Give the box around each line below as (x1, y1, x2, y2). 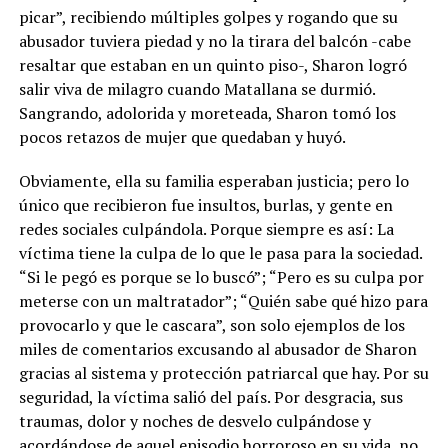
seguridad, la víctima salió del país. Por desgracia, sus (18, 385, 403, 408)
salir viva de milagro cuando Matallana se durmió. (18, 77, 375, 100)
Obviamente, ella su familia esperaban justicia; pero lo (18, 169, 409, 192)
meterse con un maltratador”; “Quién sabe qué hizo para (18, 289, 428, 312)
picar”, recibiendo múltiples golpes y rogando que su (18, 5, 398, 28)
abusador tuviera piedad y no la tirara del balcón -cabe (18, 29, 411, 52)
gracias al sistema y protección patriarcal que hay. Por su (18, 361, 429, 384)
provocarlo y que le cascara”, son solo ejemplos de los (18, 313, 405, 336)
